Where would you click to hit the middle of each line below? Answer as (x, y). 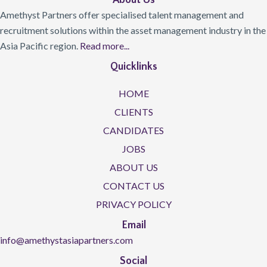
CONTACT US (133, 186)
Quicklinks (133, 67)
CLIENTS (133, 112)
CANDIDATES (133, 131)
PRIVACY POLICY (133, 204)
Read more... (105, 46)
